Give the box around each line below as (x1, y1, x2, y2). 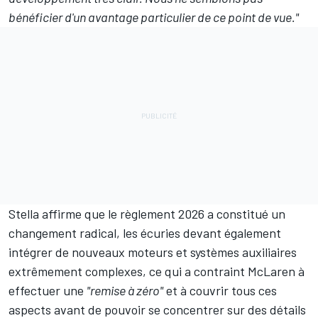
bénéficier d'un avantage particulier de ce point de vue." (9, 9, 299, 26)
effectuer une (9, 283, 87, 299)
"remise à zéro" (87, 283, 163, 299)
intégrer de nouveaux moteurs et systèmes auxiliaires (9, 244, 297, 261)
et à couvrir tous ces (163, 283, 277, 299)
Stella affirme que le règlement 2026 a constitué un (9, 206, 285, 222)
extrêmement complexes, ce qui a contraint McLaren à (9, 263, 305, 280)
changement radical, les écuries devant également (9, 225, 281, 241)
